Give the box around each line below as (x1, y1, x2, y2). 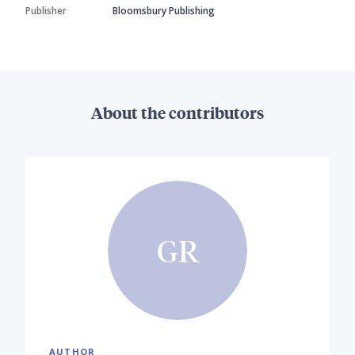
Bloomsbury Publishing (113, 4, 215, 18)
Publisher (25, 4, 67, 18)
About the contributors (91, 101, 264, 124)
